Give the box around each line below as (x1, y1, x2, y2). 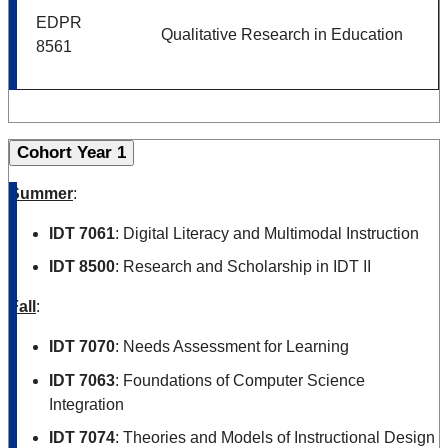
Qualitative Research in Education (161, 25, 403, 43)
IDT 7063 (49, 371, 115, 389)
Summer (9, 184, 73, 202)
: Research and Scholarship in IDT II (115, 258, 371, 276)
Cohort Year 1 (17, 142, 126, 162)
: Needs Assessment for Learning (115, 338, 349, 356)
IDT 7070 (49, 338, 115, 356)
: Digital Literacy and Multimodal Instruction (115, 224, 419, 242)
